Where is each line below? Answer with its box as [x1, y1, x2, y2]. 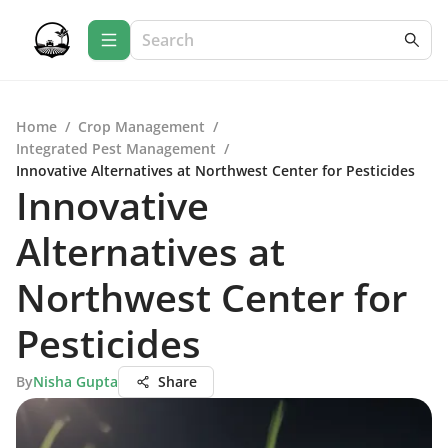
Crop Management [78, 117, 205, 136]
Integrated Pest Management [16, 139, 216, 158]
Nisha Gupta [33, 372, 118, 391]
